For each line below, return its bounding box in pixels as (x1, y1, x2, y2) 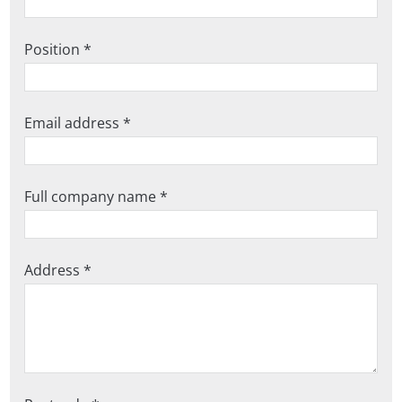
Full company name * (24, 186, 169, 206)
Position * (24, 39, 92, 59)
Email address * (24, 112, 132, 133)
